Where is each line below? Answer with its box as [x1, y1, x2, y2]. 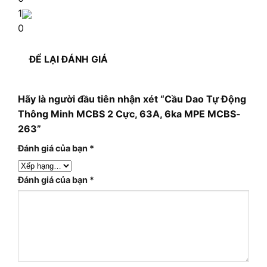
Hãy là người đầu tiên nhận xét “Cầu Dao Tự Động [18, 92, 246, 105]
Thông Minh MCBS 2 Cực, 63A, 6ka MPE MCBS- [18, 107, 241, 120]
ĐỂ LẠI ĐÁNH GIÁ [29, 53, 108, 65]
